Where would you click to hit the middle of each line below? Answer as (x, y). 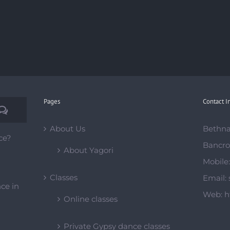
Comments (37, 110)
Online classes (90, 199)
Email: (216, 178)
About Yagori (88, 150)
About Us (67, 129)
